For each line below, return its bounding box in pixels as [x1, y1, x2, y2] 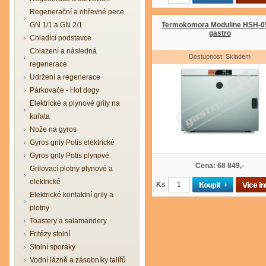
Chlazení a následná [30, 47, 97, 55]
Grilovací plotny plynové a [30, 164, 113, 173]
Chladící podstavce [30, 34, 91, 42]
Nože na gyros [30, 125, 77, 134]
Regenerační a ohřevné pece [30, 8, 124, 16]
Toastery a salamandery [30, 217, 107, 225]
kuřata [30, 112, 50, 121]
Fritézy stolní [30, 230, 70, 238]
